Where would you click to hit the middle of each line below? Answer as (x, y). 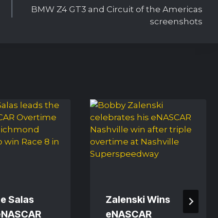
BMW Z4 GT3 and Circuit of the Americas (117, 9)
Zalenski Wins (138, 199)
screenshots (176, 22)
